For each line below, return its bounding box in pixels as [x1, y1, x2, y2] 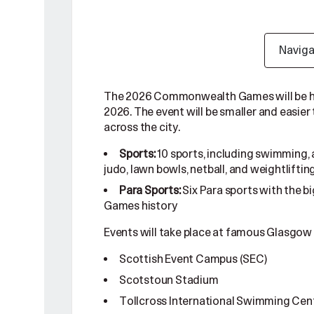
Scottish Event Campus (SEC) [119, 252, 268, 266]
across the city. [104, 120, 180, 135]
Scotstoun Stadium [119, 273, 219, 287]
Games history [104, 198, 177, 213]
